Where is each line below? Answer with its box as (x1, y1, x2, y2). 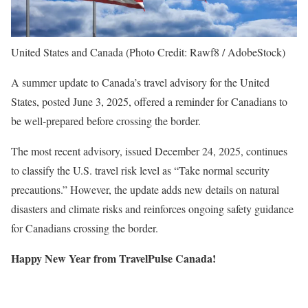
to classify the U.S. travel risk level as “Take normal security (11, 163, 269, 178)
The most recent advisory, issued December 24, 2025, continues (11, 144, 287, 159)
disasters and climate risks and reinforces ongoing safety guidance (11, 201, 294, 217)
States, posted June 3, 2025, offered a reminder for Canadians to (11, 94, 287, 109)
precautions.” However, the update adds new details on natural (11, 182, 279, 197)
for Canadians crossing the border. (11, 221, 158, 236)
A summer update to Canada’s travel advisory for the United (11, 75, 269, 90)
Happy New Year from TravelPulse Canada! (11, 250, 216, 267)
